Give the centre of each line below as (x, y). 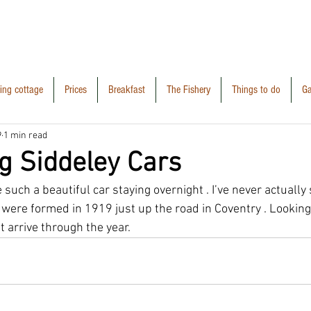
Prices (75, 90)
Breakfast (126, 90)
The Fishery (188, 90)
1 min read (25, 135)
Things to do (256, 90)
